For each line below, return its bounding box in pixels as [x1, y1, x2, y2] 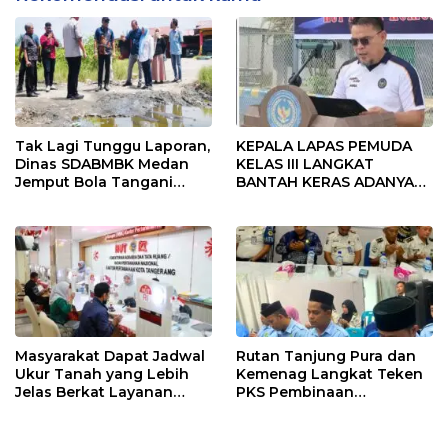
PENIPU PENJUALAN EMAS [236, 245, 428, 264]
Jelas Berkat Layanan [15, 382, 173, 401]
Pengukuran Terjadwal [15, 400, 182, 419]
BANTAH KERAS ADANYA [236, 173, 414, 192]
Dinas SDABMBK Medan [15, 155, 138, 174]
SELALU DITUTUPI [236, 209, 368, 228]
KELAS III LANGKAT [236, 155, 374, 174]
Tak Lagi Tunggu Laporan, [15, 137, 210, 156]
